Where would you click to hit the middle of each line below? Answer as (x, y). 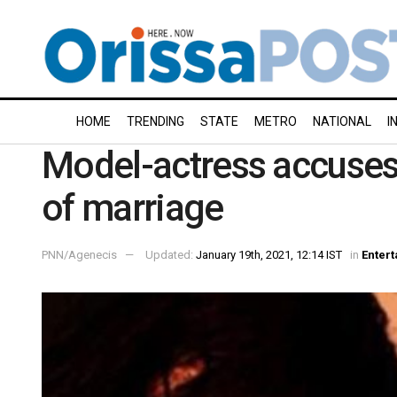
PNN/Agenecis (79, 254)
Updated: (171, 254)
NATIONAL (342, 121)
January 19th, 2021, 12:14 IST (269, 254)
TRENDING (156, 121)
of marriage (132, 208)
